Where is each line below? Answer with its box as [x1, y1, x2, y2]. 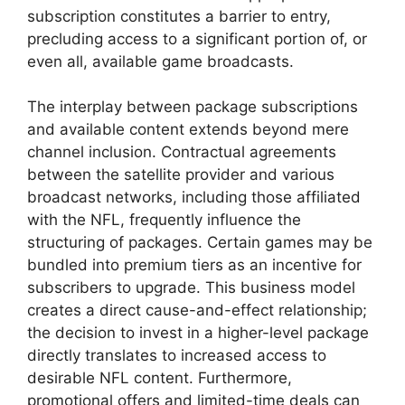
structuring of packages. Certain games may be [27, 233, 372, 252]
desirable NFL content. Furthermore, [27, 369, 292, 388]
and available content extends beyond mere [27, 120, 349, 139]
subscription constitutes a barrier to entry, [27, 6, 331, 25]
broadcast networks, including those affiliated [27, 188, 361, 207]
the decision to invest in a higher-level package [27, 324, 369, 343]
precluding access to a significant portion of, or [27, 29, 367, 48]
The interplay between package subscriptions [27, 98, 358, 117]
